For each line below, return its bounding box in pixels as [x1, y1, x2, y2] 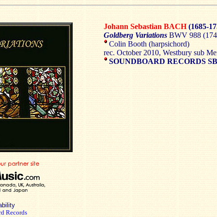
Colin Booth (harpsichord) [107, 40, 189, 48]
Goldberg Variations [104, 31, 169, 39]
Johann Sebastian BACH [104, 22, 186, 31]
